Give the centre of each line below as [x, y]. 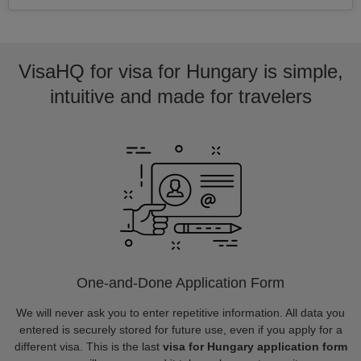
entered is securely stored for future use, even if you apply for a [180, 330]
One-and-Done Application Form [180, 283]
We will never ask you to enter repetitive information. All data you [180, 313]
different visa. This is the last [88, 346]
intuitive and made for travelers [180, 96]
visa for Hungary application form [255, 346]
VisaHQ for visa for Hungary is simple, [180, 71]
